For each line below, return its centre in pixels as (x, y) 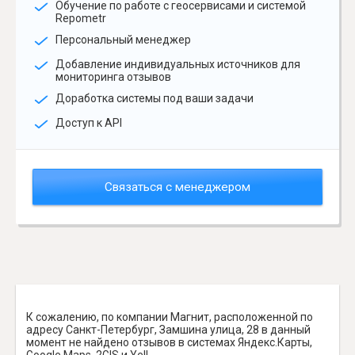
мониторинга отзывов (113, 77)
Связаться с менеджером (177, 187)
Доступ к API (89, 123)
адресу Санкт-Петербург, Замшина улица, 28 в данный (168, 329)
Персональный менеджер (123, 39)
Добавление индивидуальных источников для (178, 65)
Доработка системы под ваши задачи (155, 99)
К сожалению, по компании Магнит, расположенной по (170, 317)
